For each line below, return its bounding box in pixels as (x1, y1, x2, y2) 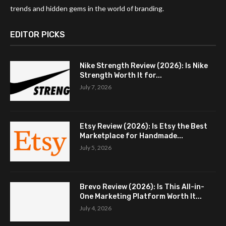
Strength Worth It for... (80, 71, 162, 80)
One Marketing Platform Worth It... (80, 192, 202, 201)
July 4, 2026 (80, 204, 111, 212)
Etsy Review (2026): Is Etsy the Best (80, 122, 207, 131)
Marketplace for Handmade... (80, 131, 183, 140)
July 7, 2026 (80, 83, 111, 91)
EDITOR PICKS (10, 30, 65, 40)
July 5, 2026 (80, 143, 111, 151)
